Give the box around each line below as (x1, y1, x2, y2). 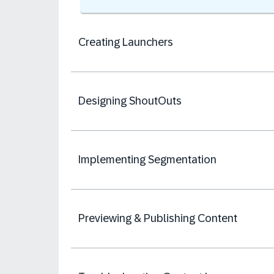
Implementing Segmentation (78, 154, 217, 166)
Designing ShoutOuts (78, 95, 182, 107)
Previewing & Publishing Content (78, 212, 237, 224)
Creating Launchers (78, 36, 173, 48)
